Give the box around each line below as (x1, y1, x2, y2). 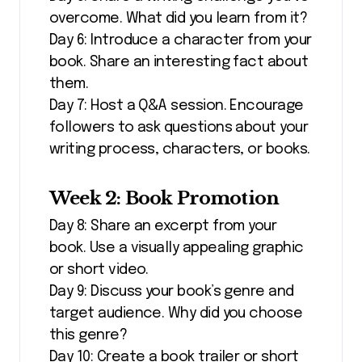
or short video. (49, 262, 149, 277)
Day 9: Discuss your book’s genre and (49, 284, 294, 299)
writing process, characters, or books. (49, 142, 310, 158)
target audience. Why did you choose (49, 305, 303, 321)
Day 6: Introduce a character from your (49, 33, 312, 48)
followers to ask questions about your (49, 120, 309, 136)
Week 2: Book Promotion (49, 187, 280, 210)
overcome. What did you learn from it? (49, 11, 308, 27)
